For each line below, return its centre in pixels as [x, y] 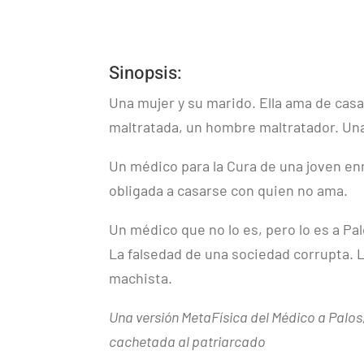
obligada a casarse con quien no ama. [230, 190]
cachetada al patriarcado [188, 341]
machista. [143, 277]
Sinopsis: [146, 73]
